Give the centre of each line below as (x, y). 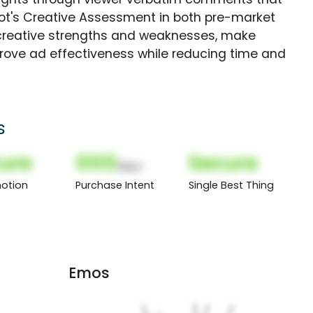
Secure (223, 162)
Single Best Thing (231, 185)
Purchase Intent (115, 185)
